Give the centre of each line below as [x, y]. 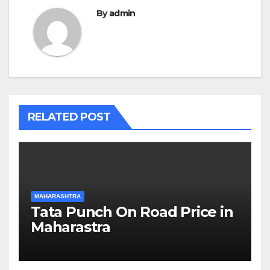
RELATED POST [69, 117]
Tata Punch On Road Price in [132, 212]
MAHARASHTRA [58, 196]
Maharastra [71, 227]
